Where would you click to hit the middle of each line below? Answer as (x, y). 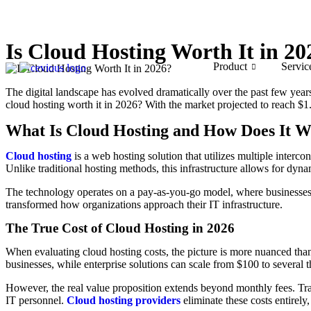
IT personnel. (35, 300)
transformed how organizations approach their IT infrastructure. (144, 204)
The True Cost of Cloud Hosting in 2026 (120, 228)
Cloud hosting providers (124, 300)
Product (230, 66)
